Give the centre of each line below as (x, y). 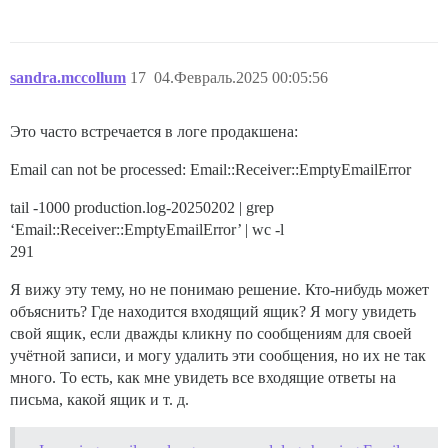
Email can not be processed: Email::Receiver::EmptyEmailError (210, 170)
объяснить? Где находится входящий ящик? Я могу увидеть (213, 312)
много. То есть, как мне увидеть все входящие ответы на (203, 378)
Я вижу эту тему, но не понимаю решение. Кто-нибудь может (219, 290)
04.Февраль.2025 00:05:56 (241, 78)
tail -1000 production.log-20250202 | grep (142, 208)
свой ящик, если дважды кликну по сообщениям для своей (211, 334)
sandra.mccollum (68, 78)
